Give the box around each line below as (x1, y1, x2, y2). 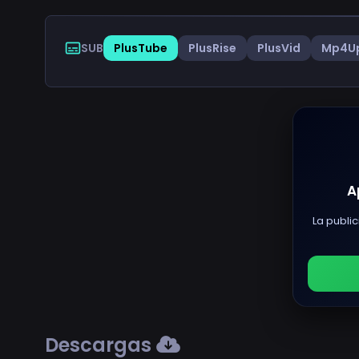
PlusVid (257, 39, 301, 56)
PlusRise (188, 39, 236, 56)
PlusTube (114, 39, 167, 56)
